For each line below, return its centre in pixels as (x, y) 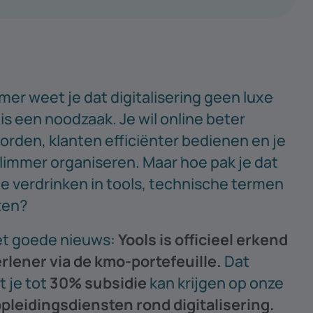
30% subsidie (98, 282)
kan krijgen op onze (215, 282)
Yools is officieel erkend (203, 239)
